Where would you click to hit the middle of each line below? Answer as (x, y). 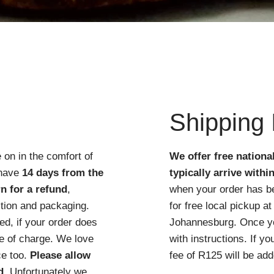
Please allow (61, 256)
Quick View (137, 38)
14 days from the (63, 173)
